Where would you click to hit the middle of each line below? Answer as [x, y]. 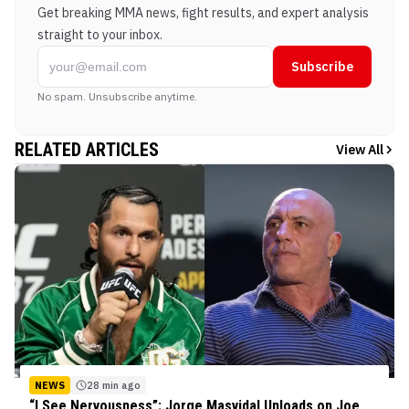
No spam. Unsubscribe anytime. [117, 96]
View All [360, 149]
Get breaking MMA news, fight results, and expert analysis [203, 12]
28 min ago [114, 385]
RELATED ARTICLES [87, 149]
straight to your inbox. [100, 34]
